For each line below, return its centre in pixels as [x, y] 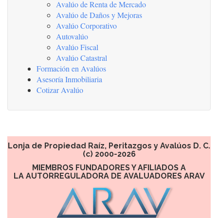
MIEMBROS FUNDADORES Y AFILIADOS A [109, 168]
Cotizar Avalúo [60, 90]
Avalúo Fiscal [77, 47]
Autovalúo [72, 36]
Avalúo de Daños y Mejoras [99, 15]
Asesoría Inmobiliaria [69, 79]
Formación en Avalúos [71, 69]
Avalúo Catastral [82, 58]
